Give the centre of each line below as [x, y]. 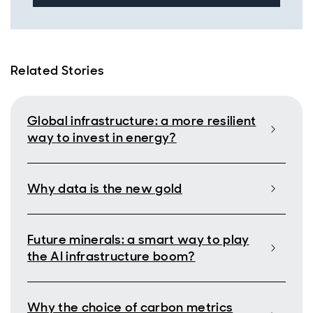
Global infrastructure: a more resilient [142, 121]
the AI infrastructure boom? [111, 256]
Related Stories [58, 71]
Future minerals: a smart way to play [138, 240]
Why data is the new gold [105, 189]
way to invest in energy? [102, 138]
